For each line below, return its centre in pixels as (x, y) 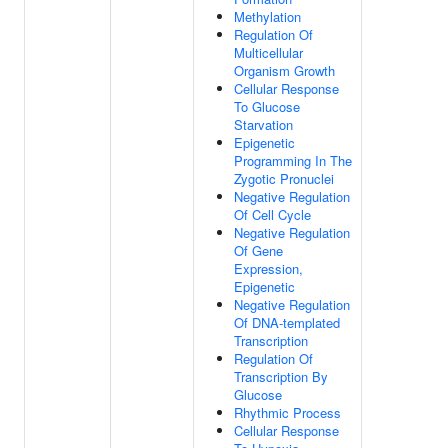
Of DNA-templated (287, 322)
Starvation (263, 124)
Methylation (267, 16)
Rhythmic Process (287, 412)
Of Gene (258, 250)
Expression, (268, 268)
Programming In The (293, 160)
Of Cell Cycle (272, 214)
